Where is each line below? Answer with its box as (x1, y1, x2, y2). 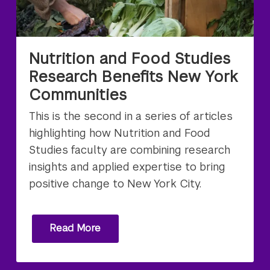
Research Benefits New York (29, 66, 238, 86)
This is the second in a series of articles (29, 108, 233, 123)
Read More (49, 222, 101, 235)
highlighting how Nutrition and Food (29, 125, 211, 140)
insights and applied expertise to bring (29, 159, 226, 174)
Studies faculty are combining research (29, 142, 231, 157)
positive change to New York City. (29, 176, 202, 190)
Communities (29, 84, 127, 104)
